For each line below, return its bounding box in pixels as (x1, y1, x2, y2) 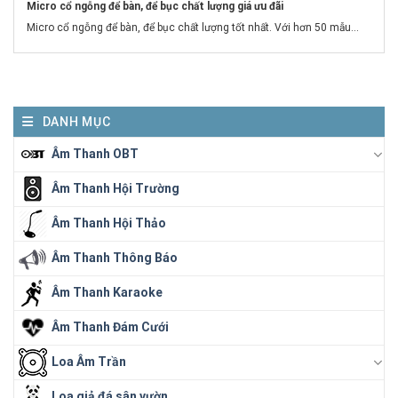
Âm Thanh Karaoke (52, 284, 163, 299)
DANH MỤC (42, 114, 111, 129)
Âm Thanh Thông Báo (52, 250, 178, 265)
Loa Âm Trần (52, 354, 126, 369)
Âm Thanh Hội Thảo (52, 215, 166, 230)
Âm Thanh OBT (52, 146, 139, 161)
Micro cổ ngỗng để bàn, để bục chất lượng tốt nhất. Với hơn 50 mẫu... (27, 20, 360, 34)
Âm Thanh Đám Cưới (52, 319, 169, 334)
